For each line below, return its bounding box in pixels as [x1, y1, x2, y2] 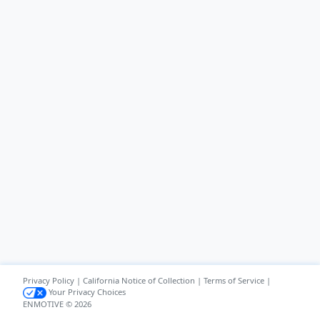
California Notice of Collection [82, 275, 195, 286]
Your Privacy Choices [46, 286, 126, 297]
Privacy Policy [22, 275, 74, 286]
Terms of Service [203, 275, 264, 286]
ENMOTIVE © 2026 [22, 299, 91, 309]
